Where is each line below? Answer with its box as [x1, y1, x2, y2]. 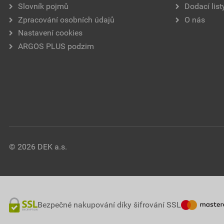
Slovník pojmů [18, 1, 68, 11]
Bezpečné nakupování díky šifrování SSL [37, 200, 181, 210]
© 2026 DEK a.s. [9, 142, 67, 152]
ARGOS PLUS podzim [18, 41, 94, 51]
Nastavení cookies [18, 28, 82, 38]
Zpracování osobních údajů [18, 14, 114, 24]
